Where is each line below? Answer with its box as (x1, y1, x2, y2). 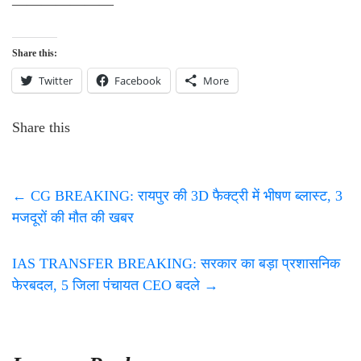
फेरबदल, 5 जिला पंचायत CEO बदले (12, 277, 204, 294)
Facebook (114, 73, 161, 89)
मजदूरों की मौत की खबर (12, 210, 134, 226)
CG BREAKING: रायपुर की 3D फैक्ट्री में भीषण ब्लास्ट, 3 (27, 188, 342, 205)
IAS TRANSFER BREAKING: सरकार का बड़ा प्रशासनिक (12, 255, 340, 272)
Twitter (39, 73, 73, 89)
